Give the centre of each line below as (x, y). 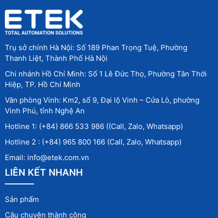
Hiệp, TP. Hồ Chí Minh (43, 85)
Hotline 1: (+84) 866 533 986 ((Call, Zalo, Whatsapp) (94, 127)
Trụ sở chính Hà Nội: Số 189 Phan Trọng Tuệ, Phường (96, 48)
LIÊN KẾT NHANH (44, 173)
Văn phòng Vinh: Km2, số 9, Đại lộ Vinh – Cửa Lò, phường (102, 100)
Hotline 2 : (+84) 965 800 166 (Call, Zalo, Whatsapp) (93, 142)
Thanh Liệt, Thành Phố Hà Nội (56, 58)
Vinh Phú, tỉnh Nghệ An (45, 111)
